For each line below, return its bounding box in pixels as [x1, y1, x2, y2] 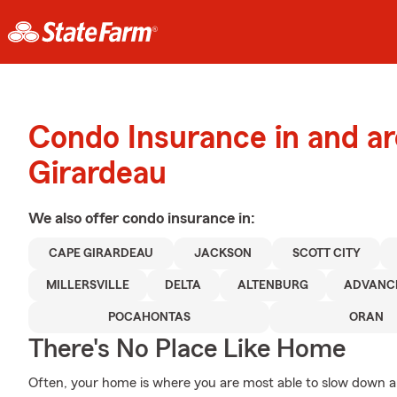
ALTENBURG [237, 279, 308, 292]
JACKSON [193, 247, 252, 260]
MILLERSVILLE [46, 279, 130, 292]
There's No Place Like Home [28, 336, 346, 362]
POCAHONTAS [107, 311, 191, 323]
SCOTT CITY [292, 247, 361, 260]
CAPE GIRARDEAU [48, 247, 153, 260]
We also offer [28, 210, 122, 226]
